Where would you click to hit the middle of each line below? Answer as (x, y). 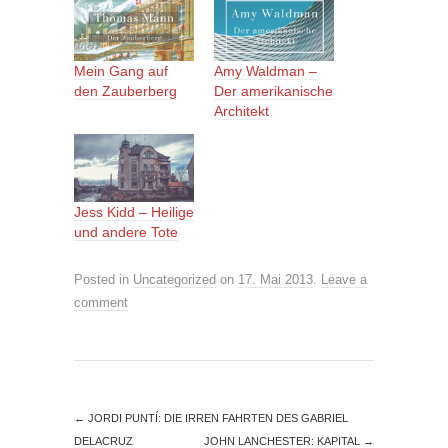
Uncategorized (174, 280)
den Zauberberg (125, 90)
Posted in (103, 280)
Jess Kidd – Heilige (134, 212)
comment (101, 303)
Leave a (344, 280)
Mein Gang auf (121, 70)
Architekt (241, 110)
